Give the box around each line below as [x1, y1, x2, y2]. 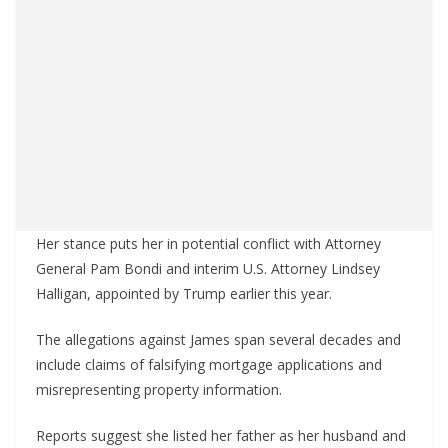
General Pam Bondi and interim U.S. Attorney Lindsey [36, 259, 380, 278]
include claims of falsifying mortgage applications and [36, 355, 382, 374]
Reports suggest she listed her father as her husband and [36, 426, 406, 445]
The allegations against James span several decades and [36, 330, 401, 349]
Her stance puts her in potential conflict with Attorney [36, 234, 381, 253]
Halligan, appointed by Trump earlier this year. [36, 284, 336, 303]
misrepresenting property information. [36, 380, 286, 399]
